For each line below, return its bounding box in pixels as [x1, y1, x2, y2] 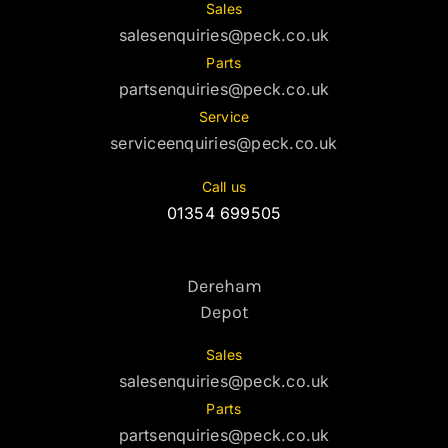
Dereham [186, 274, 262, 297]
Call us [201, 177, 247, 195]
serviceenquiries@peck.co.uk [110, 132, 338, 153]
